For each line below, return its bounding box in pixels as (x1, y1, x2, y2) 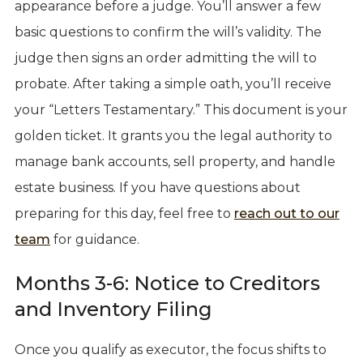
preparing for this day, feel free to (14, 205, 234, 221)
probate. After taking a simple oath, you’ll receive (14, 75, 331, 92)
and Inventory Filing (14, 297, 212, 321)
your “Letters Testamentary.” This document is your (14, 101, 348, 117)
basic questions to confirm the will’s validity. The (14, 23, 322, 40)
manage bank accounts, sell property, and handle (14, 153, 335, 169)
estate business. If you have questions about (14, 179, 301, 195)
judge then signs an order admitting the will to (14, 49, 317, 66)
